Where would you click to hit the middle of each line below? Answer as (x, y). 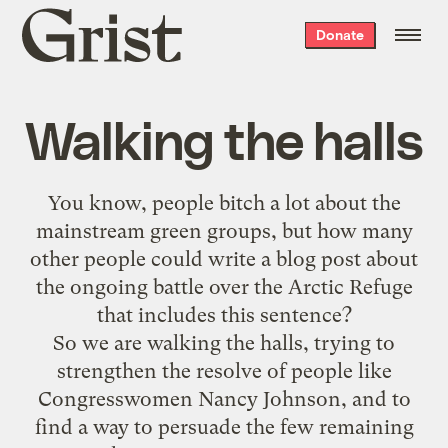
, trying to (349, 342)
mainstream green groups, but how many (224, 230)
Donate (339, 34)
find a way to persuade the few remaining (224, 426)
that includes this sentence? (224, 314)
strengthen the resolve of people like (224, 370)
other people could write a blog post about (224, 258)
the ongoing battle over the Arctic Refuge (224, 286)
